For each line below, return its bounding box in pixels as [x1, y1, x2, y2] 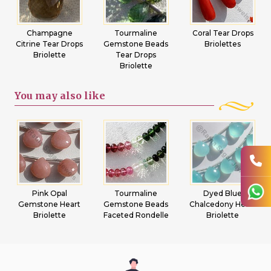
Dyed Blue [203, 189, 243, 198]
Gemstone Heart [18, 200, 81, 209]
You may [15, 90, 57, 102]
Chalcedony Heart [189, 200, 256, 209]
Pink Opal [31, 189, 67, 198]
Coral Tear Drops [192, 28, 253, 38]
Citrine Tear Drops [16, 39, 83, 48]
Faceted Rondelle [103, 211, 169, 220]
